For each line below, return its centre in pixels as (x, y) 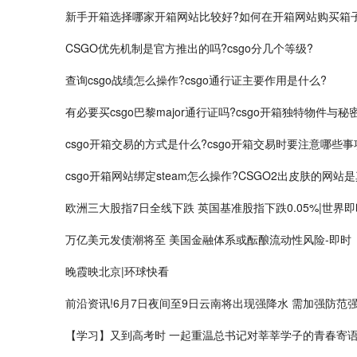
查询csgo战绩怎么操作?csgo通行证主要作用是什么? (196, 79)
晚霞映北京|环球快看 (117, 271)
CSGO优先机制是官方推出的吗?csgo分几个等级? (189, 47)
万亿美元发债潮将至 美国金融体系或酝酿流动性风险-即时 (208, 239)
